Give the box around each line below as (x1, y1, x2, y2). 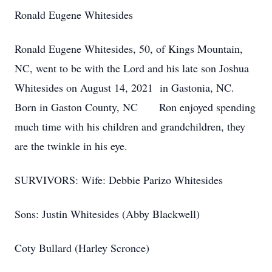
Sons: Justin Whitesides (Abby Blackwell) (15, 206, 200, 221)
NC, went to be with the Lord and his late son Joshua (15, 61, 249, 75)
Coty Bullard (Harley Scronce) (15, 240, 149, 255)
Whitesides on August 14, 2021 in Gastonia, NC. (15, 80, 238, 95)
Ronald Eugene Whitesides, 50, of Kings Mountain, (15, 41, 243, 56)
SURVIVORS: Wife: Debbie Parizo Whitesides (15, 172, 223, 187)
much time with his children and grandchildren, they (15, 119, 245, 134)
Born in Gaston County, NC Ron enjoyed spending (15, 100, 256, 114)
